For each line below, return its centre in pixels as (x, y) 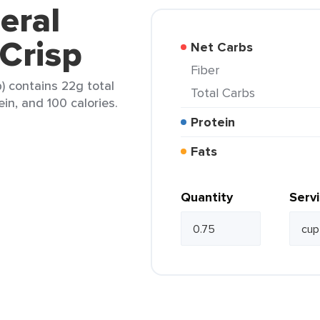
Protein (217, 122)
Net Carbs (226, 47)
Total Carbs (226, 92)
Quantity (207, 197)
